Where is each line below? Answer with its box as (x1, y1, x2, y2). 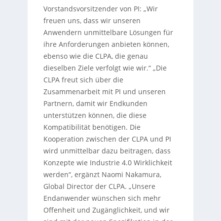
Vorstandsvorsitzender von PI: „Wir (43, 3, 158, 13)
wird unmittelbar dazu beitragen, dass (43, 146, 171, 155)
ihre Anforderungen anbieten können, (43, 39, 169, 49)
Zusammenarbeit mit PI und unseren (43, 86, 166, 96)
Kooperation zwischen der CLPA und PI (43, 134, 171, 144)
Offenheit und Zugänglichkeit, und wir (43, 205, 170, 215)
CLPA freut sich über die (43, 74, 123, 84)
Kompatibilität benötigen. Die (43, 122, 141, 132)
